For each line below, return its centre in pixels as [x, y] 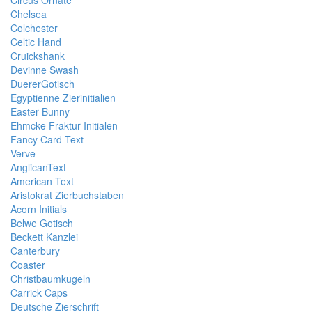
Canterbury [35, 251]
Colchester [34, 28]
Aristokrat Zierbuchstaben [67, 195]
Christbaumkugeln [50, 279]
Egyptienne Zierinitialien [63, 97]
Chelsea [29, 14]
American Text [42, 181]
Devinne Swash [45, 70]
